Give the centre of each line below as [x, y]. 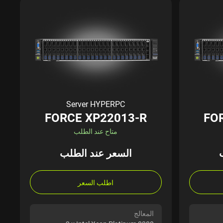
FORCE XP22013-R [96, 118]
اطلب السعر [96, 183]
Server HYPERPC [96, 104]
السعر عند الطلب [96, 153]
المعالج [144, 214]
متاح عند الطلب [96, 131]
